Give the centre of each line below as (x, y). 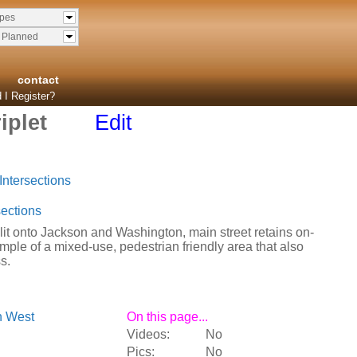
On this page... (167, 317)
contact (38, 80)
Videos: (148, 334)
